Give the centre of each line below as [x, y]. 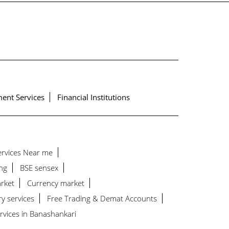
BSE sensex [39, 168]
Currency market [55, 183]
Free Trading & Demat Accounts [102, 199]
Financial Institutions [93, 97]
